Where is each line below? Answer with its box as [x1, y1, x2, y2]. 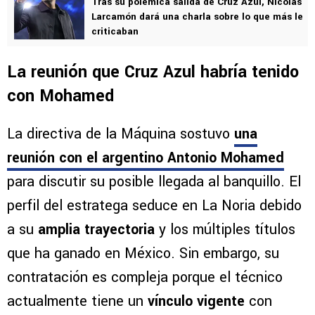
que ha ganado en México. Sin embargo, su [7, 243, 279, 264]
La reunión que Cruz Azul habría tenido [7, 60, 299, 84]
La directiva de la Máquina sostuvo [7, 124, 234, 145]
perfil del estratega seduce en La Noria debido [7, 195, 302, 217]
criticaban [91, 25, 139, 39]
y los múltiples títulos [155, 219, 295, 240]
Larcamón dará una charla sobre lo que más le [91, 10, 303, 24]
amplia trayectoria [38, 219, 155, 240]
